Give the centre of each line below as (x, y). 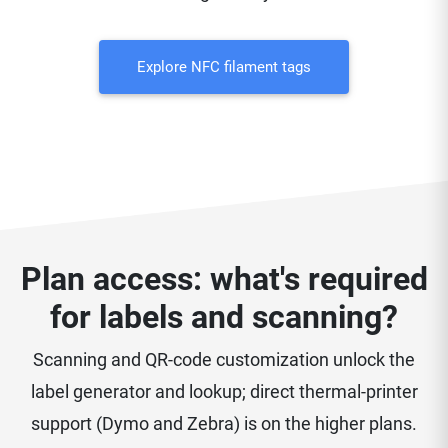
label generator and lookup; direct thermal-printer (224, 392)
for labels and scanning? (224, 317)
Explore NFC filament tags (224, 67)
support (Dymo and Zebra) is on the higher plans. (224, 424)
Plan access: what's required (224, 279)
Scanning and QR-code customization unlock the (224, 360)
